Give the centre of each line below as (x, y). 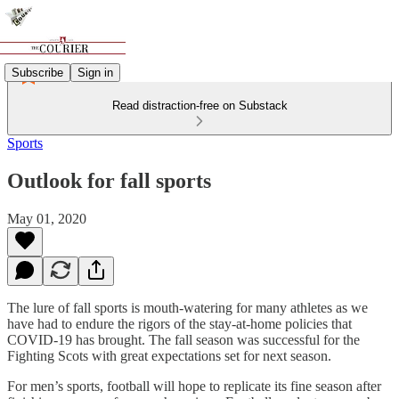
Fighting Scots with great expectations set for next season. (169, 355)
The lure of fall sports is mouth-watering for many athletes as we (187, 307)
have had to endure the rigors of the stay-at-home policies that (179, 323)
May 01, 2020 (47, 218)
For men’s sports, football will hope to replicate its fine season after (194, 386)
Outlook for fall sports (109, 180)
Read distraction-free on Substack (199, 106)
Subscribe (37, 72)
